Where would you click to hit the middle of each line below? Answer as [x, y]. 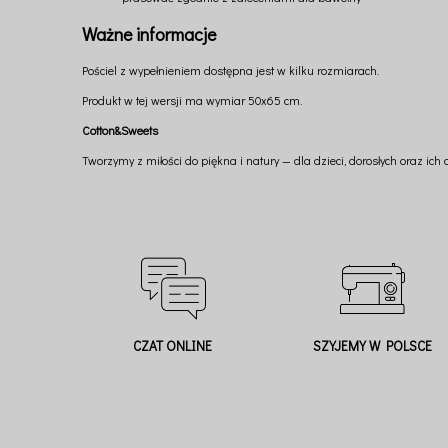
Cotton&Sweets [120, 130]
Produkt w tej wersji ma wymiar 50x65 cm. [192, 100]
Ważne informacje [149, 34]
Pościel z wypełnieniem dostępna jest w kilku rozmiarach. [230, 70]
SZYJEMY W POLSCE [372, 346]
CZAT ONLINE [172, 346]
